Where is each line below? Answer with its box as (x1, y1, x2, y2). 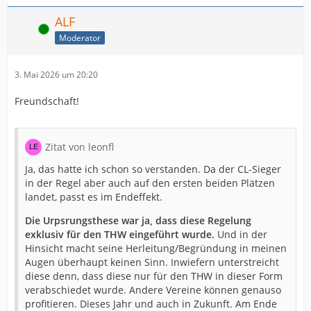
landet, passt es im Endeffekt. (25, 190, 162, 204)
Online (15, 23, 40, 35)
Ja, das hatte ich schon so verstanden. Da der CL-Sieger (25, 162, 281, 176)
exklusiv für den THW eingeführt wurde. (25, 228, 215, 242)
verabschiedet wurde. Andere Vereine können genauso (25, 283, 281, 297)
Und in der (215, 228, 267, 242)
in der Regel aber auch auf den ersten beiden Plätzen (25, 176, 275, 190)
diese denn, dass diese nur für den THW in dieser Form (25, 269, 283, 283)
